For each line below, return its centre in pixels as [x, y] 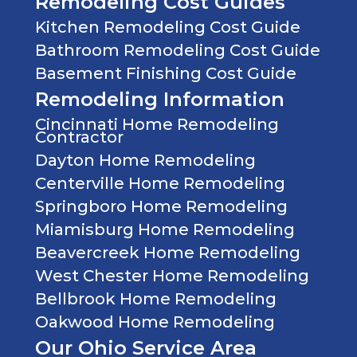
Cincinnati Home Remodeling [157, 124]
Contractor [79, 137]
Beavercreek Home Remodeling [168, 252]
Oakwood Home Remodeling [155, 322]
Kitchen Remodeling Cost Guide [168, 27]
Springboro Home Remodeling [161, 206]
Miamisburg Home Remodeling [165, 229]
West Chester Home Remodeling [172, 275]
